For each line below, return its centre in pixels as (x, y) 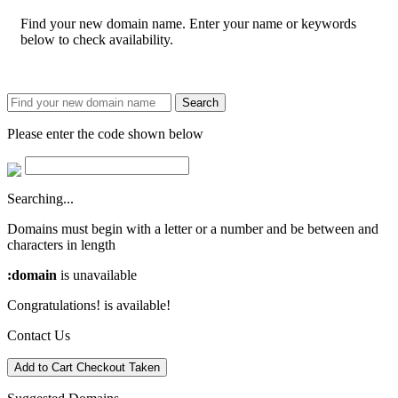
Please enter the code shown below (105, 133)
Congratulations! (56, 305)
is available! (137, 305)
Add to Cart (44, 367)
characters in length (61, 244)
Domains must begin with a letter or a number (135, 228)
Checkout (101, 367)
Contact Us (39, 335)
